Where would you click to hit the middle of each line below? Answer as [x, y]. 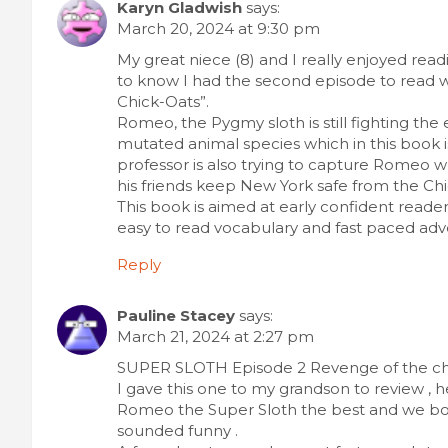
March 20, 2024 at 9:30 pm [218, 28]
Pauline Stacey [176, 315]
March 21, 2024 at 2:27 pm [215, 336]
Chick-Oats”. [163, 101]
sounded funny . [177, 430]
